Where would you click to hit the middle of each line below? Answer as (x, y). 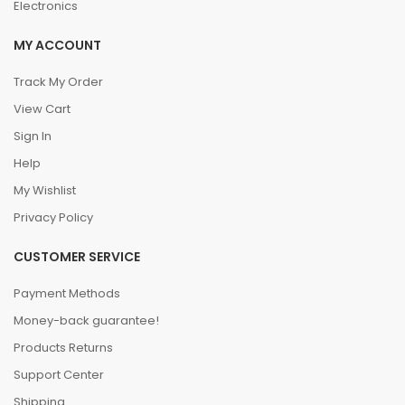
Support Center (59, 375)
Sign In (33, 136)
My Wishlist (45, 190)
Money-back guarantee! (86, 320)
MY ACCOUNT (57, 45)
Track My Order (58, 82)
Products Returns (63, 348)
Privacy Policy (53, 217)
